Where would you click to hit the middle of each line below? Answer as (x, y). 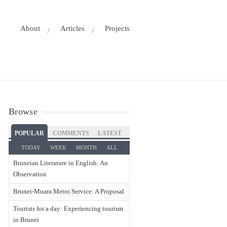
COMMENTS (71, 133)
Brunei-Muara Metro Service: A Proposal (69, 191)
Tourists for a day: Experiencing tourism (68, 209)
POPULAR (30, 133)
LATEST (110, 133)
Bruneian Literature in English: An (61, 163)
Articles (72, 28)
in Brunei (26, 220)
